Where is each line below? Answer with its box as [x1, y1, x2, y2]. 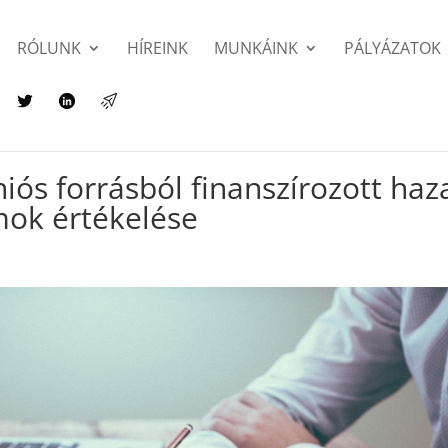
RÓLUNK [17, 37, 82, 59]
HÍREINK [127, 37, 189, 59]
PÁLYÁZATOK [344, 37, 442, 59]
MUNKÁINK [214, 37, 299, 59]
